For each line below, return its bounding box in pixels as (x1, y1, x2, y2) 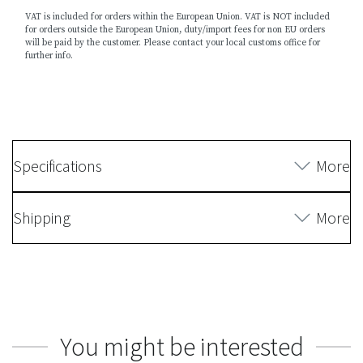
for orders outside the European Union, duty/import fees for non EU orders (25, 23, 325, 36)
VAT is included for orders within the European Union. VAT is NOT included (25, 11, 330, 23)
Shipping (13, 207, 70, 228)
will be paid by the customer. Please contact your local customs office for (25, 36, 320, 49)
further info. (25, 49, 73, 62)
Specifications (13, 155, 102, 176)
